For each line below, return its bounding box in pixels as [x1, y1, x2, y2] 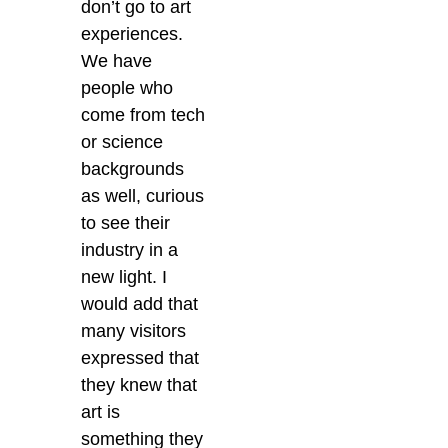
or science [81, 132, 164, 153]
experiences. [81, 24, 184, 45]
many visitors [81, 321, 187, 342]
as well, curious [81, 186, 205, 207]
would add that [81, 294, 199, 315]
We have [81, 51, 153, 72]
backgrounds [81, 159, 185, 180]
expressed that [81, 348, 200, 369]
